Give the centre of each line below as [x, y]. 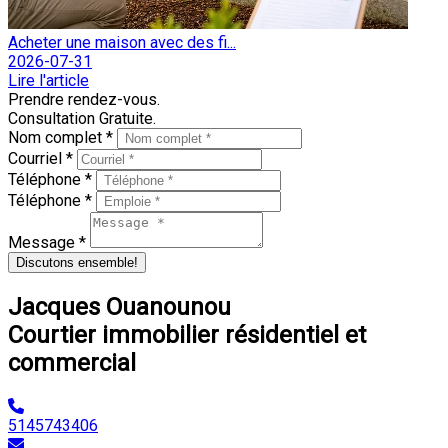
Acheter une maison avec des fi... [122, 43]
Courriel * [42, 159]
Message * [49, 243]
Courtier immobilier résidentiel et [187, 335]
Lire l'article [48, 81]
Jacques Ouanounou [119, 307]
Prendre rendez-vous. [84, 100]
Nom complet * [62, 138]
